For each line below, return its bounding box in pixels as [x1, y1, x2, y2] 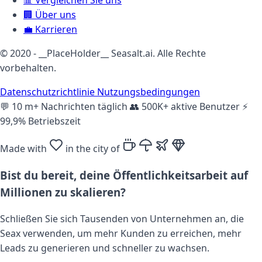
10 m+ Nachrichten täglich [9, 99, 130, 113]
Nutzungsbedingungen [97, 85, 200, 98]
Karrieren [35, 22, 77, 36]
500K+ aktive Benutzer [139, 99, 242, 113]
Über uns [35, 8, 76, 21]
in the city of [63, 142, 122, 155]
